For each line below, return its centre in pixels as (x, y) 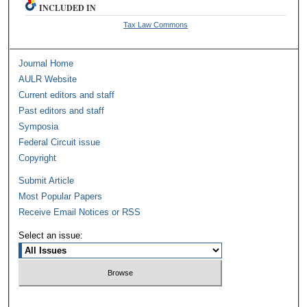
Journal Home (46, 64)
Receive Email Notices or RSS (80, 212)
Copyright (38, 158)
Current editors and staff (67, 95)
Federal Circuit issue (60, 143)
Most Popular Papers (61, 197)
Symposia (39, 127)
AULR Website (48, 79)
